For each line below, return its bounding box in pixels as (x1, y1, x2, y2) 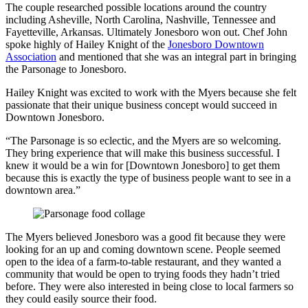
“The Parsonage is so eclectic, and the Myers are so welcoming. (5, 135, 281, 147)
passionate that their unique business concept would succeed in (5, 99, 277, 111)
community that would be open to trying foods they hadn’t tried (5, 268, 280, 280)
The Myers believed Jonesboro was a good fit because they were (5, 231, 285, 243)
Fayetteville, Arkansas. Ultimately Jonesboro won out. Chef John (5, 26, 287, 38)
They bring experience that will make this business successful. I (5, 147, 280, 159)
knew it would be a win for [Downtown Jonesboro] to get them (5, 159, 280, 172)
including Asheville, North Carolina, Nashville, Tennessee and (5, 14, 276, 26)
